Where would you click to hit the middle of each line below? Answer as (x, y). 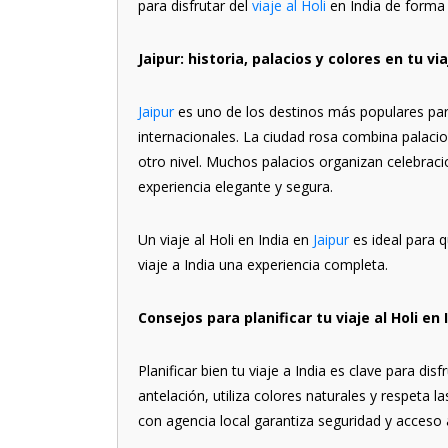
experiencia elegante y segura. (235, 186)
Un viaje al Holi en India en (225, 239)
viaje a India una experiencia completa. (263, 264)
